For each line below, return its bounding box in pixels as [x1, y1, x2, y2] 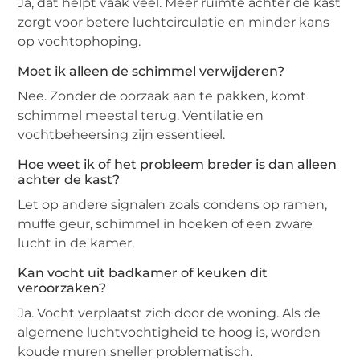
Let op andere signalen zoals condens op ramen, [18, 197, 328, 213]
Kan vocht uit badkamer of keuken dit [18, 265, 268, 281]
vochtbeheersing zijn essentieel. [18, 127, 226, 143]
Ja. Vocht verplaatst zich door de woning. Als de [18, 305, 321, 321]
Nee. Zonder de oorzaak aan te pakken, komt [18, 88, 307, 104]
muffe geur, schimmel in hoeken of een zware [18, 216, 313, 232]
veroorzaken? [18, 280, 107, 297]
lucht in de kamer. [18, 235, 135, 252]
